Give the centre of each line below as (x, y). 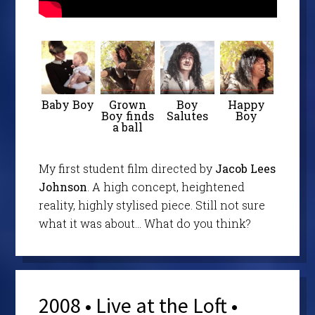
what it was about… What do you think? (144, 224)
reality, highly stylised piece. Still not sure (152, 205)
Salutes (187, 116)
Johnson (63, 187)
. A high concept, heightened (166, 187)
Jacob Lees (245, 169)
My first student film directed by (127, 169)
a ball (128, 127)
